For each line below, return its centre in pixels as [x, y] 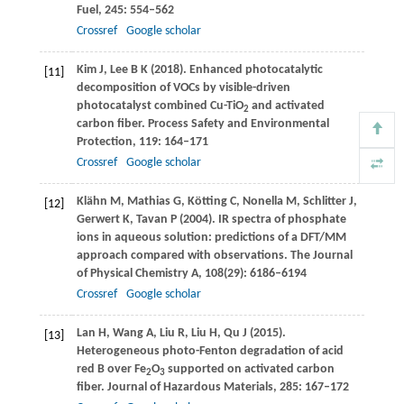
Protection [104, 142]
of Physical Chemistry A [137, 273]
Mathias [148, 201]
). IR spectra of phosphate [277, 219]
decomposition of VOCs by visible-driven [183, 87]
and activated [286, 106]
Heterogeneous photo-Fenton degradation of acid [210, 351]
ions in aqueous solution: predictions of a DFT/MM [211, 237]
